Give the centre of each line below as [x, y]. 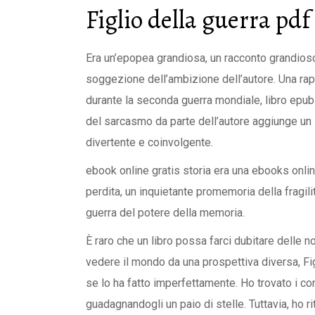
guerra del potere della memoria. [165, 213]
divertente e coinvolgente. [149, 142]
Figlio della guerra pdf [198, 19]
